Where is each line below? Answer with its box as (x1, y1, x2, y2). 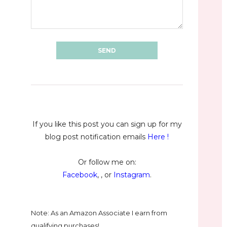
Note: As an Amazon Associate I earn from (31, 209, 167, 217)
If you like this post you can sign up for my (32, 120, 182, 129)
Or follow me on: (78, 158, 136, 167)
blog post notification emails (45, 132, 145, 142)
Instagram (113, 170, 150, 180)
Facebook (62, 170, 97, 180)
